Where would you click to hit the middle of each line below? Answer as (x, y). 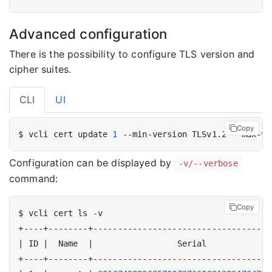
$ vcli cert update (66, 134)
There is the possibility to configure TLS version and (132, 54)
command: (34, 179)
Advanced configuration (88, 34)
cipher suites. (40, 70)
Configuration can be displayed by (92, 163)
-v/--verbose (208, 164)
